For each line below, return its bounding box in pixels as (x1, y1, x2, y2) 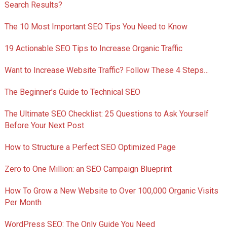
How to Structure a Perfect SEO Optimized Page (4, 142, 176, 153)
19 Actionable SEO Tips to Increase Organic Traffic (4, 44, 182, 54)
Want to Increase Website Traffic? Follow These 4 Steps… (4, 65, 209, 75)
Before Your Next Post (4, 121, 84, 131)
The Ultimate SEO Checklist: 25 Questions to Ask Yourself (4, 109, 209, 119)
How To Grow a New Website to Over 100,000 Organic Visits (4, 186, 218, 196)
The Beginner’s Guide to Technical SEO (4, 87, 140, 97)
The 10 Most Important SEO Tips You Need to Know (4, 22, 187, 32)
